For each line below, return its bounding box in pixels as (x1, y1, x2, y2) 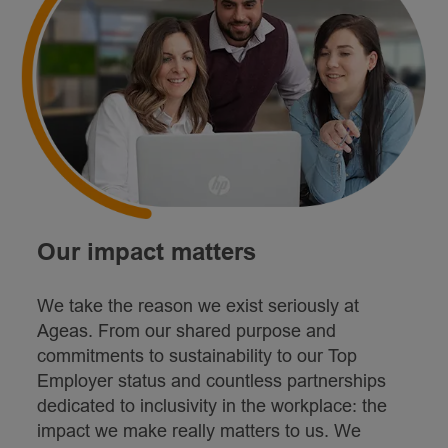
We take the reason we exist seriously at (36, 295, 359, 316)
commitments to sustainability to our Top (36, 345, 357, 366)
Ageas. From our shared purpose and (36, 320, 336, 341)
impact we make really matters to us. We (36, 420, 361, 441)
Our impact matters (36, 237, 256, 265)
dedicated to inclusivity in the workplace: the (36, 395, 387, 416)
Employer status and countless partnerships (36, 370, 386, 391)
